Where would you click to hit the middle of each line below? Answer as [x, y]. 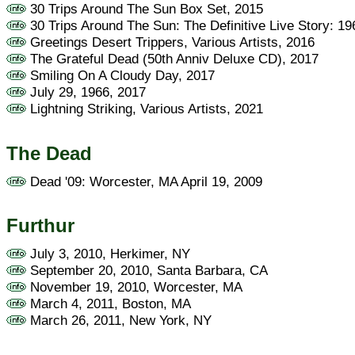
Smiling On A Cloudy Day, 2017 [120, 76]
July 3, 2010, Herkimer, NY [108, 253]
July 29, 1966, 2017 [86, 92]
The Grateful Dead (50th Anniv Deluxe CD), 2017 [172, 59]
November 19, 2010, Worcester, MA [134, 286]
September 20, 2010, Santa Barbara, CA [147, 270]
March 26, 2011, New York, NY [119, 320]
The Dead [49, 153]
